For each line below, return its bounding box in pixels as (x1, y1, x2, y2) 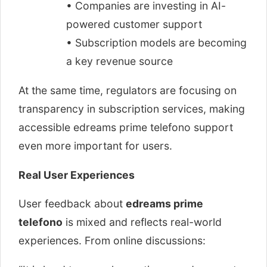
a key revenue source (66, 55, 173, 68)
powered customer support (66, 18, 202, 31)
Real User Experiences (18, 168, 135, 181)
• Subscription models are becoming (66, 36, 247, 49)
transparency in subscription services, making (18, 102, 245, 115)
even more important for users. (18, 139, 172, 152)
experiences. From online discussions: (18, 234, 206, 247)
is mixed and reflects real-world (63, 216, 222, 229)
